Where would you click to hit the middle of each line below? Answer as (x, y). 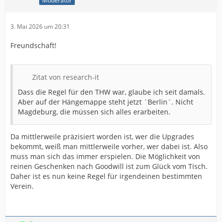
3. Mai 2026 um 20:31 (40, 27)
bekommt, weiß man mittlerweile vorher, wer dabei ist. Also (109, 147)
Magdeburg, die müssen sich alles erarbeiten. (94, 112)
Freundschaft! (33, 46)
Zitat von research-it (66, 77)
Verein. (22, 186)
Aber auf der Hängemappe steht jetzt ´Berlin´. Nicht (106, 102)
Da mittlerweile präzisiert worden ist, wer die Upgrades (102, 137)
